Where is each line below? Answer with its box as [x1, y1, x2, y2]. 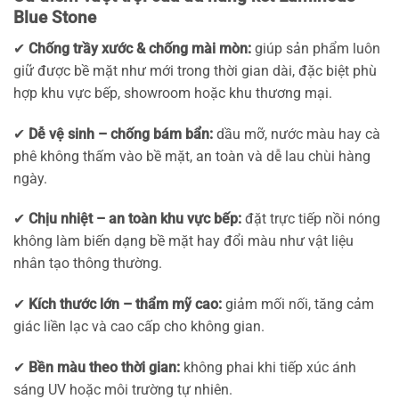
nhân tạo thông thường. [13, 255, 162, 273]
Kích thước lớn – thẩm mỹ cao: [28, 296, 222, 313]
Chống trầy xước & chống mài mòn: [28, 39, 251, 57]
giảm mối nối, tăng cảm [222, 296, 374, 313]
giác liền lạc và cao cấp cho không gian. [13, 318, 265, 336]
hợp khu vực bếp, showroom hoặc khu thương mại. [13, 84, 332, 102]
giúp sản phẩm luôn [251, 39, 380, 57]
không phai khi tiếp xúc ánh [180, 359, 356, 377]
